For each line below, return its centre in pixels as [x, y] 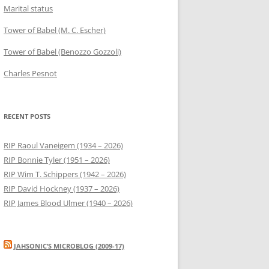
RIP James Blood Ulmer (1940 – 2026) [68, 203]
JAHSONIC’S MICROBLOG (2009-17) [69, 246]
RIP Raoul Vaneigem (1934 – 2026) [63, 145]
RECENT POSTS [27, 116]
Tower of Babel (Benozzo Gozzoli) [62, 51]
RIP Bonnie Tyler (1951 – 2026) [57, 159]
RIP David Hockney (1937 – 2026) [62, 188]
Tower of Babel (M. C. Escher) [55, 30]
